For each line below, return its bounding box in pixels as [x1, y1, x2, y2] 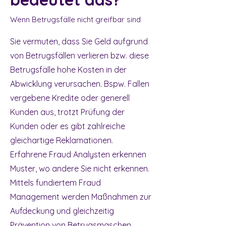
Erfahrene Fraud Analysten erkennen [10, 149, 146, 159]
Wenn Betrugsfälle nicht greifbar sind [10, 15, 141, 24]
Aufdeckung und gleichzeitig [10, 206, 114, 216]
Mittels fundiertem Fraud [10, 178, 101, 188]
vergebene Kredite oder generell [10, 93, 130, 103]
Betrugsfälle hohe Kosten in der [10, 65, 127, 75]
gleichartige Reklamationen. [10, 135, 115, 145]
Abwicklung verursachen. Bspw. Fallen [10, 79, 149, 89]
